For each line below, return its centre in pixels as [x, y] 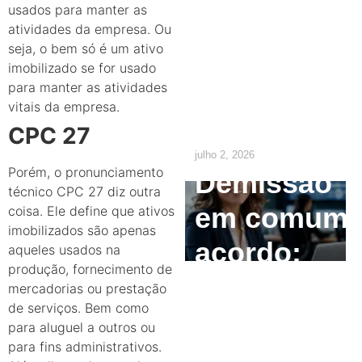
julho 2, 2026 [224, 154]
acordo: [248, 253]
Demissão [263, 183]
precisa [245, 86]
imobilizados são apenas [82, 230]
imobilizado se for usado [82, 67]
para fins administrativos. [85, 346]
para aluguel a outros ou [82, 327]
